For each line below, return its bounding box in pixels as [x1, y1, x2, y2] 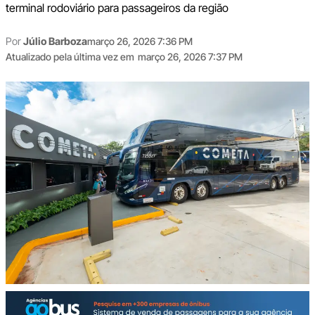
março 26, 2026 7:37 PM [137, 50, 243, 63]
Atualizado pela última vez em [5, 50, 134, 63]
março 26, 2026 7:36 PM [86, 34, 193, 47]
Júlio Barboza [22, 34, 87, 48]
